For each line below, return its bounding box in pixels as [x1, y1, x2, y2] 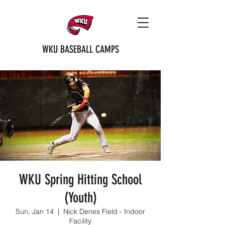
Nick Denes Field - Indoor [63, 207, 145, 216]
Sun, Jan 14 [16, 207, 54, 216]
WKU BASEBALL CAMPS [42, 43, 119, 55]
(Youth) [64, 189, 97, 206]
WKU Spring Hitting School [19, 171, 142, 188]
